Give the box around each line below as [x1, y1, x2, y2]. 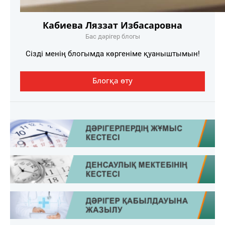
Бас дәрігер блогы [85, 32, 140, 40]
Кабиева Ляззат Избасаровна [43, 19, 182, 31]
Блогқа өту [92, 75, 133, 85]
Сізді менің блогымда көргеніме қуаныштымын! [25, 49, 200, 58]
